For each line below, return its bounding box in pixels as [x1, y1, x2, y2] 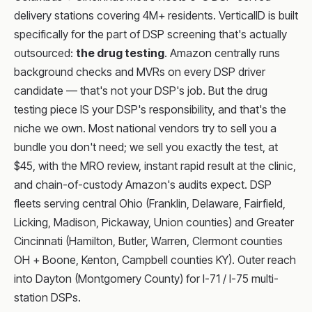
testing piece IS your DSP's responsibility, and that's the [14, 102, 286, 116]
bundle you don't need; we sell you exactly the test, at [14, 140, 278, 154]
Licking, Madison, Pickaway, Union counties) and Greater [14, 215, 294, 229]
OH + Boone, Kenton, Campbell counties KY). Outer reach [14, 253, 296, 267]
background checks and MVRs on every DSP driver [14, 65, 265, 79]
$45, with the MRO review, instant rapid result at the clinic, [14, 159, 296, 173]
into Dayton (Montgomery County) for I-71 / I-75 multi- [14, 272, 279, 286]
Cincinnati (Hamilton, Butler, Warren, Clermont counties [14, 234, 283, 248]
